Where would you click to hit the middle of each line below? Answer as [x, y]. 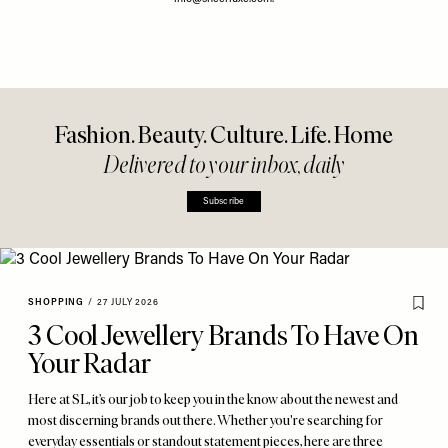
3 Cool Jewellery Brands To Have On [223, 334]
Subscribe [224, 201]
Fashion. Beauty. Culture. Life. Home [224, 134]
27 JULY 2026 [128, 302]
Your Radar [89, 362]
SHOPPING [56, 302]
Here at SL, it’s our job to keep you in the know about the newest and [213, 399]
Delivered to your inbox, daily [224, 164]
